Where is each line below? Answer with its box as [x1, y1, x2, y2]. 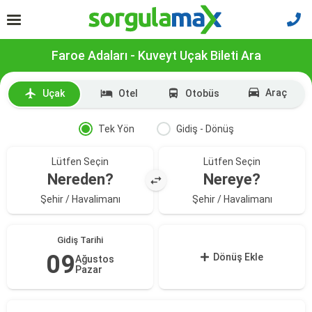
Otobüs [185, 88, 219, 99]
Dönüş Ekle [213, 251, 264, 263]
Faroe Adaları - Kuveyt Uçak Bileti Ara [51, 48, 261, 63]
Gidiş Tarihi [57, 235, 103, 245]
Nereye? [203, 171, 260, 188]
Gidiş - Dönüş [175, 123, 234, 134]
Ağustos [75, 253, 114, 265]
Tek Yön [97, 123, 134, 134]
